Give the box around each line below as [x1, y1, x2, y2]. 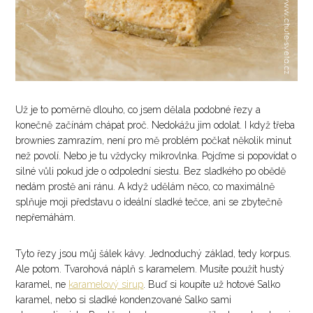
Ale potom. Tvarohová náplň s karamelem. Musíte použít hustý [15, 263, 285, 275]
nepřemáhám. [15, 212, 76, 224]
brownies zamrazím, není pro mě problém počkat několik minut [15, 135, 292, 147]
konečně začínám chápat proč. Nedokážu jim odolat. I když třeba [15, 119, 296, 131]
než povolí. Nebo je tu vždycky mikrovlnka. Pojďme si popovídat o [15, 150, 297, 162]
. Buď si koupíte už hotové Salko [143, 279, 281, 291]
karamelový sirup [68, 279, 144, 291]
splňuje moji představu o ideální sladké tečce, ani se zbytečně [15, 196, 283, 208]
